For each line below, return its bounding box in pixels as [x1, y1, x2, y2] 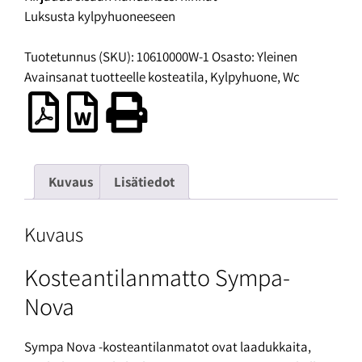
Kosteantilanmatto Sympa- [24, 260, 290, 293]
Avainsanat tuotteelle [24, 68, 148, 86]
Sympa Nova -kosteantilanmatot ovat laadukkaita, [24, 337, 311, 356]
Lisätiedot [114, 172, 175, 191]
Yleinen [257, 48, 297, 66]
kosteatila [148, 68, 204, 86]
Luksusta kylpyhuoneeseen [24, 6, 175, 25]
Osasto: [212, 48, 257, 66]
